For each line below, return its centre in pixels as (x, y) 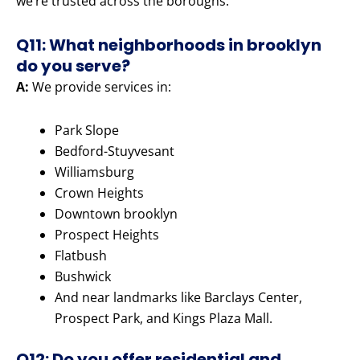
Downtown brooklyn (116, 214)
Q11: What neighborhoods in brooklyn (169, 45)
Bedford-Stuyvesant (115, 151)
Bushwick (83, 277)
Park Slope (87, 131)
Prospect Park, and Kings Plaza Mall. (164, 319)
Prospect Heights (107, 235)
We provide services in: (100, 87)
